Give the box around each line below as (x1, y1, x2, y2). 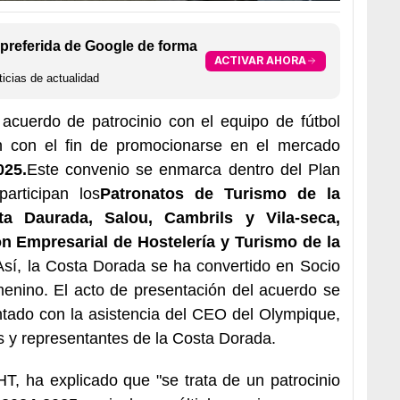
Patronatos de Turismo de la (100, 184, 340, 203)
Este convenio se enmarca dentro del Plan (27, 160, 340, 179)
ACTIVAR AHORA (213, 54, 306, 68)
